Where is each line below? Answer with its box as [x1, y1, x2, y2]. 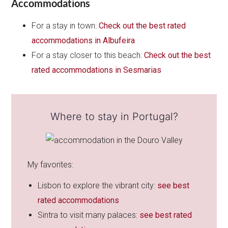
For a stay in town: [32, 21, 99, 31]
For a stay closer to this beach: [32, 50, 145, 61]
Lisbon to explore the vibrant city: [38, 180, 158, 190]
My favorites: [27, 159, 74, 169]
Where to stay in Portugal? [50, 110, 178, 123]
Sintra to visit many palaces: [38, 210, 140, 220]
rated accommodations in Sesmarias [32, 65, 162, 75]
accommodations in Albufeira [32, 36, 135, 46]
